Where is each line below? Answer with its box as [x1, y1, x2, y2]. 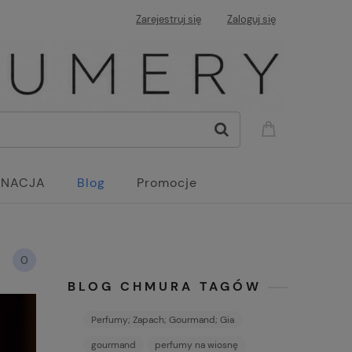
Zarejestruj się [136, 13, 201, 26]
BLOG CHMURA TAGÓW [68, 278, 262, 295]
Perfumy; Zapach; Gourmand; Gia [91, 313, 234, 326]
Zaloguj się [227, 13, 276, 26]
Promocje [137, 174, 197, 191]
